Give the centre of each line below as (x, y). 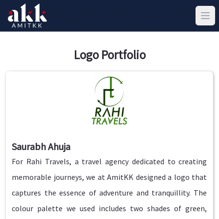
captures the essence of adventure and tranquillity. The (109, 193)
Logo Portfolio (109, 55)
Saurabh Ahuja (41, 146)
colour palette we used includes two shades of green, (109, 208)
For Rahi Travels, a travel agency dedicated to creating (109, 161)
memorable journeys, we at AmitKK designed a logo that (109, 177)
